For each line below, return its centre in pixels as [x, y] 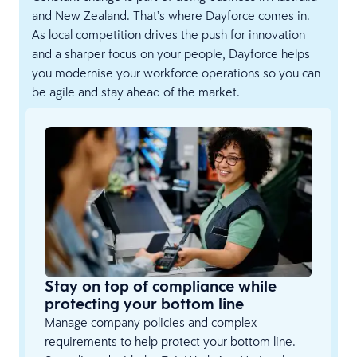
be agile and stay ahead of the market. [136, 92]
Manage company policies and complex [151, 322]
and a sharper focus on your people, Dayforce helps [171, 53]
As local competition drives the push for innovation [169, 34]
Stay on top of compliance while [161, 286]
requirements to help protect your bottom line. [170, 341]
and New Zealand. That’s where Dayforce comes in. [171, 15]
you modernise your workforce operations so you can [176, 73]
